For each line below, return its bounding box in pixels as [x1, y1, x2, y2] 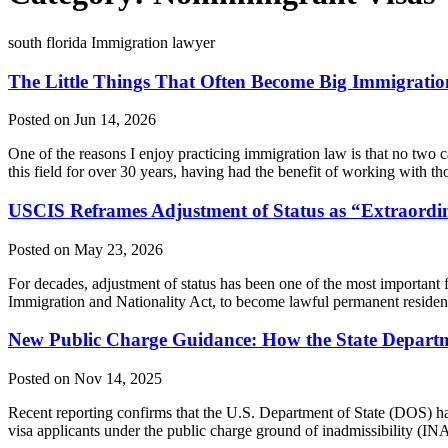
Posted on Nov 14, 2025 [8, 370, 162, 388]
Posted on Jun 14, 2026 [8, 111, 156, 129]
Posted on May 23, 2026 [8, 240, 163, 258]
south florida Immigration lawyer [8, 33, 215, 51]
